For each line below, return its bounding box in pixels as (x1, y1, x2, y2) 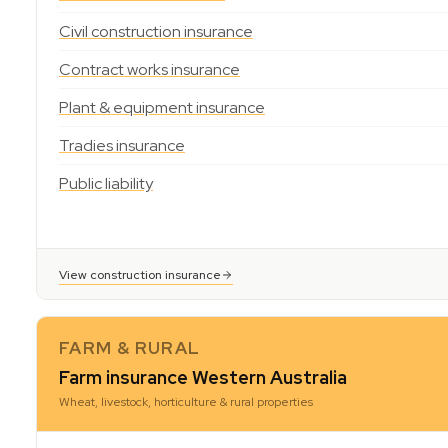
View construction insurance (59, 267, 221, 283)
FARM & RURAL (59, 337, 201, 359)
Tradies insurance (59, 135, 185, 156)
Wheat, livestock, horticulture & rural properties (59, 394, 313, 410)
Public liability (59, 173, 153, 194)
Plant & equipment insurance (59, 97, 265, 118)
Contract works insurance (59, 59, 240, 80)
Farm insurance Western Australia (59, 366, 347, 389)
